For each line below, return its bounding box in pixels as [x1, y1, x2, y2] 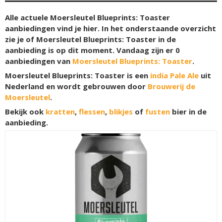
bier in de [170, 107, 207, 116]
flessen [79, 107, 105, 116]
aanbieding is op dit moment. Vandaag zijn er [5, 45, 175, 55]
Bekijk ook [5, 107, 46, 116]
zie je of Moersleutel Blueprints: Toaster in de [5, 34, 176, 44]
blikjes [109, 107, 133, 116]
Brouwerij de [148, 81, 195, 91]
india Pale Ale [150, 70, 199, 80]
